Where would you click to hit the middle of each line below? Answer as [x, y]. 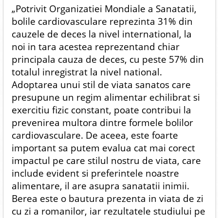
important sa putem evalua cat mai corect [103, 148]
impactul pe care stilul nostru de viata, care [106, 160]
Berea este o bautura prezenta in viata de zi [107, 198]
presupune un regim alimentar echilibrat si [106, 97]
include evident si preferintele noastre [95, 173]
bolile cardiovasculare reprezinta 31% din [102, 21]
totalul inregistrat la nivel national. [87, 72]
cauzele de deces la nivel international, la [101, 34]
